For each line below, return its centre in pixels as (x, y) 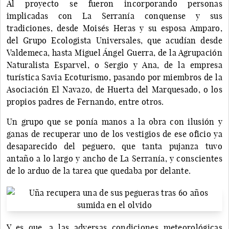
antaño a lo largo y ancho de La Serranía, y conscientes (114, 158)
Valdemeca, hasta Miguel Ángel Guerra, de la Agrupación (114, 52)
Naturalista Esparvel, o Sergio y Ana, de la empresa (114, 65)
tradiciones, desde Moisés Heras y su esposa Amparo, (114, 28)
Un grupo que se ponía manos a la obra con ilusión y (114, 121)
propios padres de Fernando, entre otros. (85, 101)
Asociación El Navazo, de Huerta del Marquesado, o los (114, 89)
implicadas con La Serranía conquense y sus (114, 16)
